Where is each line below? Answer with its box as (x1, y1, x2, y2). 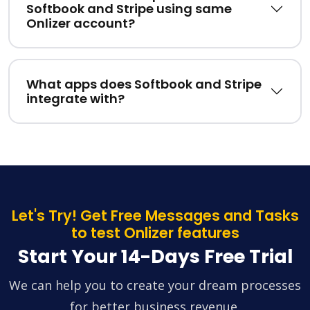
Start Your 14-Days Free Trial (17, 244, 293, 270)
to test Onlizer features (71, 223, 239, 244)
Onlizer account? (26, 15, 135, 33)
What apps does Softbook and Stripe (26, 75, 262, 93)
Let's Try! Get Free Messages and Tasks (11, 206, 299, 226)
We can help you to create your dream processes (9, 277, 301, 294)
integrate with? (26, 90, 125, 108)
